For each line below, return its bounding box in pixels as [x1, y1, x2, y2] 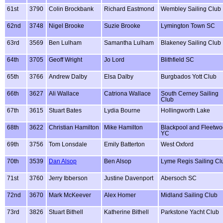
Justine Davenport [104, 175, 153, 181]
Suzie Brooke [104, 22, 140, 29]
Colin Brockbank [49, 5, 94, 12]
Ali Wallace [49, 90, 79, 97]
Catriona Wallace [104, 90, 151, 97]
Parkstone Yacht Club [161, 209, 219, 215]
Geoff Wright [49, 56, 82, 63]
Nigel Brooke [49, 22, 84, 29]
